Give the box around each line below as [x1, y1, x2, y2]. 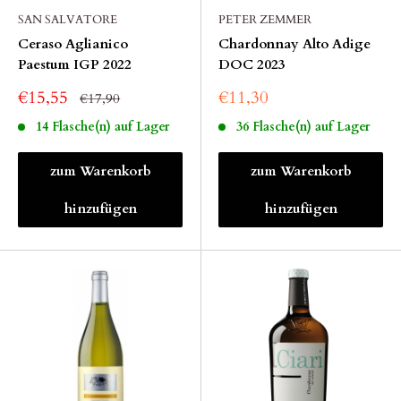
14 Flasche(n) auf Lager [35, 118, 169, 135]
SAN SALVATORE [18, 12, 117, 28]
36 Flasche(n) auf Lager [235, 118, 370, 135]
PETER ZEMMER [218, 12, 311, 28]
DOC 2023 [218, 55, 286, 73]
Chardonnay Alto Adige [218, 35, 371, 53]
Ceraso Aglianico [18, 35, 128, 53]
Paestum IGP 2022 [18, 55, 132, 73]
